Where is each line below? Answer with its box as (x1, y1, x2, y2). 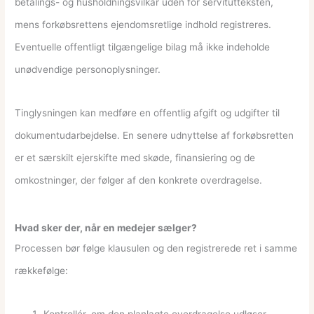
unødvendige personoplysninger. (15, 64, 161, 76)
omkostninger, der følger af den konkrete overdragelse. (15, 175, 263, 186)
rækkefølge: (15, 265, 69, 277)
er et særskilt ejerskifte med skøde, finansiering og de (15, 152, 256, 164)
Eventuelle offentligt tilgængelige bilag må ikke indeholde (15, 41, 271, 53)
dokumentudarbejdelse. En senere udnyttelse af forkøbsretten (15, 130, 294, 142)
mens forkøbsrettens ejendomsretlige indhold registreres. (15, 19, 272, 31)
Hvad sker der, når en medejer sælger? (15, 222, 198, 234)
